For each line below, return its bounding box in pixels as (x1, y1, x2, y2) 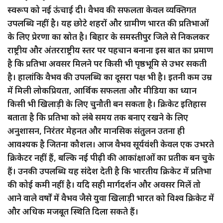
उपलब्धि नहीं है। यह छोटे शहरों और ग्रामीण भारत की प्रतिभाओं (7, 17, 209, 29)
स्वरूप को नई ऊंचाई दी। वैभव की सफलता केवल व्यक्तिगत (7, 3, 196, 15)
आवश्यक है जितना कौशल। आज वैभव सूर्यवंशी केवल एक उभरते (7, 138, 214, 150)
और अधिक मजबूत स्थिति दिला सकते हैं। (7, 205, 138, 217)
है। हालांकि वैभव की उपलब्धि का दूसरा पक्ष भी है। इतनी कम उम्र (7, 71, 212, 83)
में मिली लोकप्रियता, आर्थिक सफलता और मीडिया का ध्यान (7, 84, 197, 96)
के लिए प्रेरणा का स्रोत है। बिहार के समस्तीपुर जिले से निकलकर (7, 30, 210, 42)
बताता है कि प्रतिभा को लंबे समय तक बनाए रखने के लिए (7, 111, 188, 123)
